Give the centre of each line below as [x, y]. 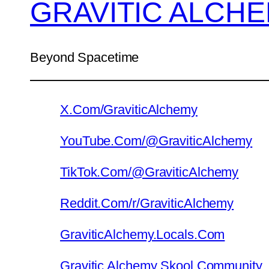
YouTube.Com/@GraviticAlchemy [156, 141]
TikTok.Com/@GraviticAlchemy [150, 172]
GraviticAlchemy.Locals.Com [143, 234]
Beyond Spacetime [85, 57]
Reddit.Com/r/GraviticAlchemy [147, 203]
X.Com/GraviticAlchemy [129, 109]
